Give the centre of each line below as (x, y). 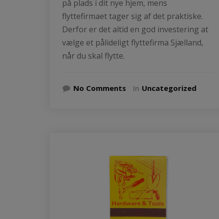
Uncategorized (169, 88)
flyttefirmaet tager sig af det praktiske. (132, 16)
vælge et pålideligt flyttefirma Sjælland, (133, 42)
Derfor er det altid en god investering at (135, 29)
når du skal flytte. (93, 55)
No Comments (100, 88)
